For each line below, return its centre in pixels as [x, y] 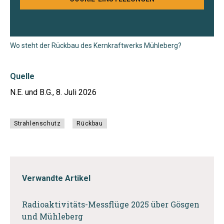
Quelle [22, 76]
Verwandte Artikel [56, 178]
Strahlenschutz [37, 123]
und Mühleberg [52, 216]
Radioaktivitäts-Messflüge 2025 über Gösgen [111, 204]
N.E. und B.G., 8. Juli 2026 [53, 92]
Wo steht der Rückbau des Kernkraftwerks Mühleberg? [96, 45]
